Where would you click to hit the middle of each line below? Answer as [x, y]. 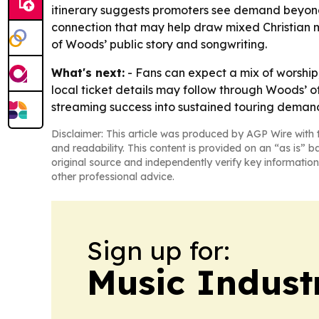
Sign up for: [158, 251]
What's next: [88, 73]
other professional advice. [113, 177]
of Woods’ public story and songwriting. [159, 45]
